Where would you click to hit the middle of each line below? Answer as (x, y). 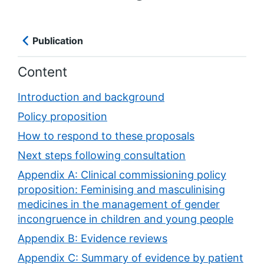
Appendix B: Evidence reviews (93, 239)
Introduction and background (91, 97)
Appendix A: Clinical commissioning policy (122, 175)
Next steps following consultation (102, 156)
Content (42, 72)
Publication (58, 41)
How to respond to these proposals (106, 136)
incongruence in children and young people (126, 219)
